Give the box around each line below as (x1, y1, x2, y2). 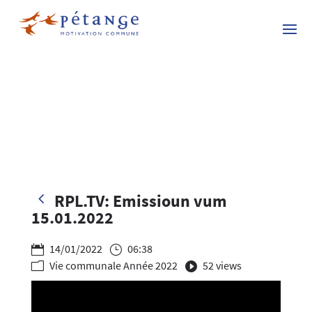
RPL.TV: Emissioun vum (50, 189, 227, 212)
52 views (200, 258, 242, 272)
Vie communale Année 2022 (47, 258, 178, 272)
